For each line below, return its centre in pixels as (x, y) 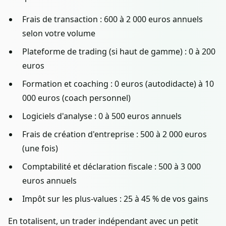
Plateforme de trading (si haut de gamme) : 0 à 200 (119, 51)
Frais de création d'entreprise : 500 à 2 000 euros (115, 134)
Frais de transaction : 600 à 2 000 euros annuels (112, 19)
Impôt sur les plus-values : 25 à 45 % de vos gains (115, 199)
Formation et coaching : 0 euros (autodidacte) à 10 (118, 83)
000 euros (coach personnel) (76, 98)
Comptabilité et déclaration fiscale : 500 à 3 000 (111, 166)
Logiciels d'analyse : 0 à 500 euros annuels (102, 116)
